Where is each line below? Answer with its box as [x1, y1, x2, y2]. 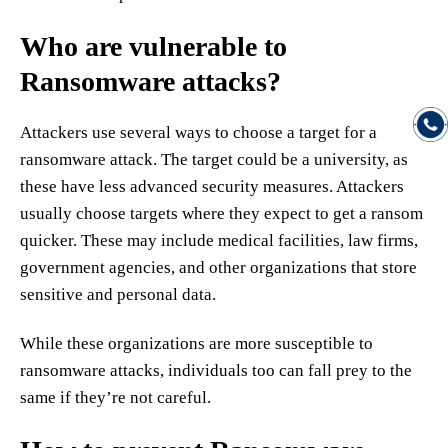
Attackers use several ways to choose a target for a [20, 123, 377, 142]
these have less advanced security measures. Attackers [20, 177, 404, 196]
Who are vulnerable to [20, 31, 287, 62]
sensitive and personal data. [20, 285, 216, 304]
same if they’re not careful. [20, 388, 211, 407]
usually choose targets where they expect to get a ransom [20, 204, 423, 223]
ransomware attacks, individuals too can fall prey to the [20, 361, 412, 380]
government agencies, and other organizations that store [20, 258, 417, 277]
